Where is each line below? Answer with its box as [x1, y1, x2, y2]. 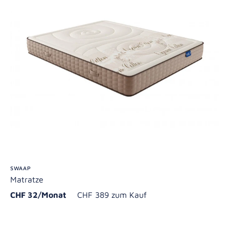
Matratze [10, 175, 43, 185]
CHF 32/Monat [10, 190, 75, 200]
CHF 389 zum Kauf [77, 190, 147, 200]
